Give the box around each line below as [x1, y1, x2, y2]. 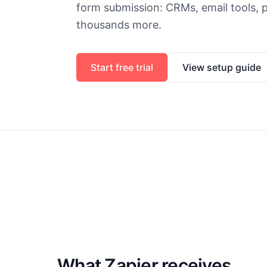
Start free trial [91, 61, 153, 73]
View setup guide [182, 61, 261, 73]
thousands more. [76, 18, 162, 31]
